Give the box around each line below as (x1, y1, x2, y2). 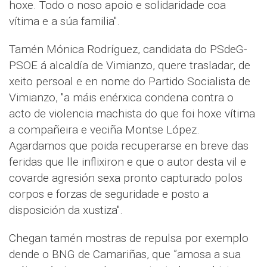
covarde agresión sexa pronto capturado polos (9, 171, 243, 185)
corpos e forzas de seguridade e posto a (9, 187, 209, 201)
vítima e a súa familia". (9, 14, 120, 28)
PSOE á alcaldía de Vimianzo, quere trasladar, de (9, 58, 250, 72)
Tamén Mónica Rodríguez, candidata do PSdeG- (9, 42, 247, 56)
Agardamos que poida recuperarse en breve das (9, 139, 249, 153)
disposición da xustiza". (9, 203, 123, 217)
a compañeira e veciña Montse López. (9, 123, 200, 136)
